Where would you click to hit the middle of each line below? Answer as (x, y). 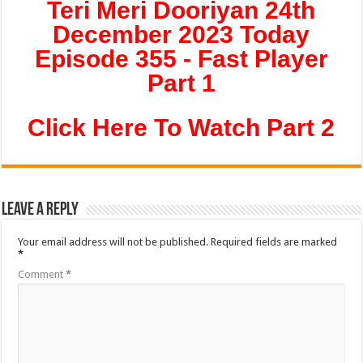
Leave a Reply (41, 210)
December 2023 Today (181, 34)
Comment (42, 274)
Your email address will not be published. (113, 242)
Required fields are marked (274, 242)
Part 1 (181, 83)
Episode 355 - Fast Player (181, 59)
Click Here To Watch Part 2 (181, 128)
